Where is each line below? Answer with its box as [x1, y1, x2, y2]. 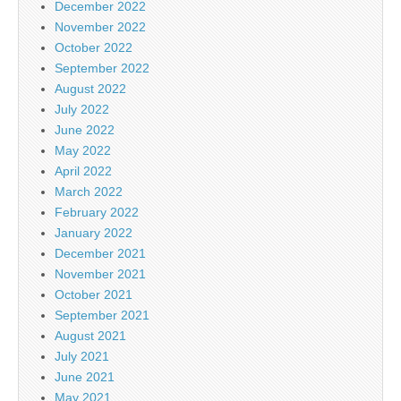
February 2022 [55, 204, 139, 219]
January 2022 [55, 225, 132, 240]
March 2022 [55, 183, 123, 199]
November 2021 [55, 266, 146, 281]
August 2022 [55, 81, 126, 96]
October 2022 [55, 39, 132, 55]
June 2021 [55, 369, 115, 384]
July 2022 [55, 101, 109, 116]
